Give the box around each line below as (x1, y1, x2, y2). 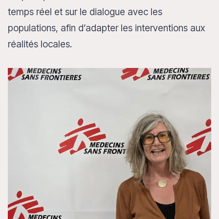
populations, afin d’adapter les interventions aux (8, 22, 205, 34)
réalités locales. (8, 38, 74, 50)
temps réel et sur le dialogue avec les (8, 6, 162, 18)
